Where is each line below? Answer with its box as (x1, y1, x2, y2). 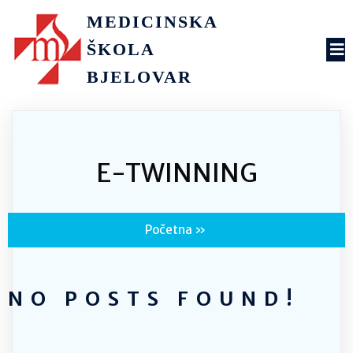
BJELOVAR (86, 67, 192, 87)
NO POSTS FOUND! (8, 286, 300, 311)
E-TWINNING (95, 158, 258, 189)
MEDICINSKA (86, 12, 217, 32)
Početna (145, 222, 192, 237)
